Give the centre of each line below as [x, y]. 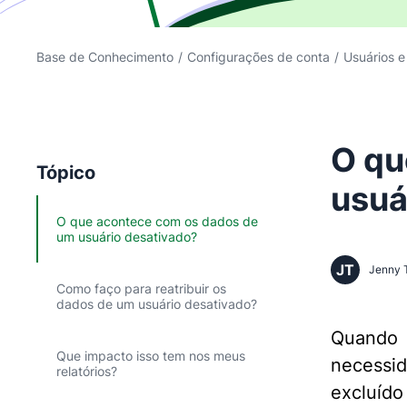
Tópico [66, 173]
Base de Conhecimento [105, 57]
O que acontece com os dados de [157, 221]
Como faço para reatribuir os [141, 288]
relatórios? [87, 371]
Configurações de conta [258, 57]
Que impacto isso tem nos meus [151, 356]
